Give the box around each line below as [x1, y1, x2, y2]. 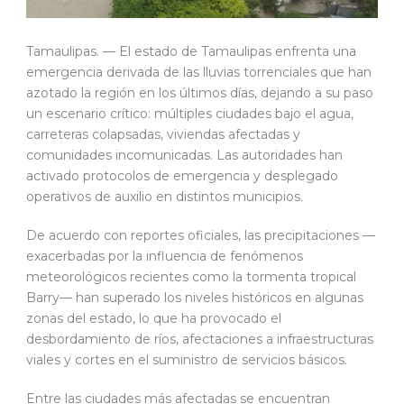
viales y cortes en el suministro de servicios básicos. [26, 352, 347, 369]
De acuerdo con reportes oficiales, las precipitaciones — [26, 227, 375, 244]
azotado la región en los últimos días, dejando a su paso [26, 85, 373, 102]
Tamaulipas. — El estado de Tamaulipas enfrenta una [26, 43, 356, 60]
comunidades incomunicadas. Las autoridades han [26, 147, 343, 164]
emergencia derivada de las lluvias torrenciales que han [26, 64, 372, 81]
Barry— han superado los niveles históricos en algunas [26, 289, 363, 307]
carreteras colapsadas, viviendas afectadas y [26, 126, 300, 143]
